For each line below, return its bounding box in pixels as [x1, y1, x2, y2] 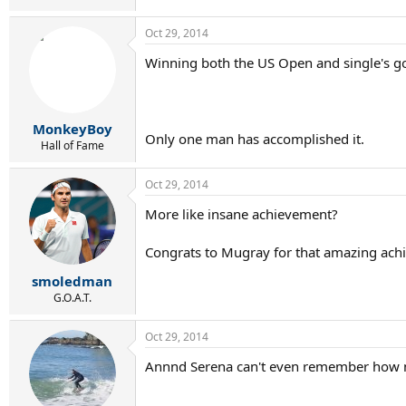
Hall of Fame [40, 138, 104, 153]
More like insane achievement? [145, 205, 338, 223]
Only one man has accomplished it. [145, 129, 364, 148]
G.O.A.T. [53, 289, 92, 305]
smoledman [32, 271, 112, 290]
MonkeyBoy [32, 120, 112, 138]
